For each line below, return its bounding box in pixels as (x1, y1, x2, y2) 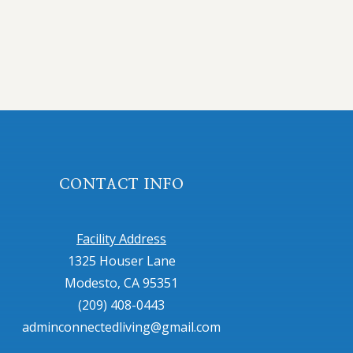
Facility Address (76, 229, 167, 247)
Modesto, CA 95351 (65, 273, 179, 292)
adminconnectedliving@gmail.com (22, 318, 221, 336)
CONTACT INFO (58, 178, 184, 193)
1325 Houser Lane (67, 251, 176, 269)
